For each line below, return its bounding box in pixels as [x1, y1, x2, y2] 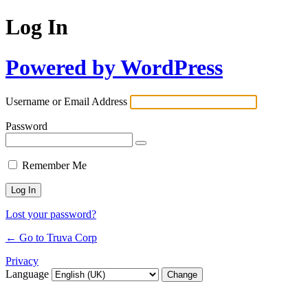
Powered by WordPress [5, 54, 223, 80]
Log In [5, 14, 68, 40]
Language [5, 268, 52, 280]
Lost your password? [5, 208, 96, 221]
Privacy [5, 255, 38, 267]
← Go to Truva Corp [5, 232, 97, 244]
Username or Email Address [5, 96, 127, 108]
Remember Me [22, 159, 87, 172]
